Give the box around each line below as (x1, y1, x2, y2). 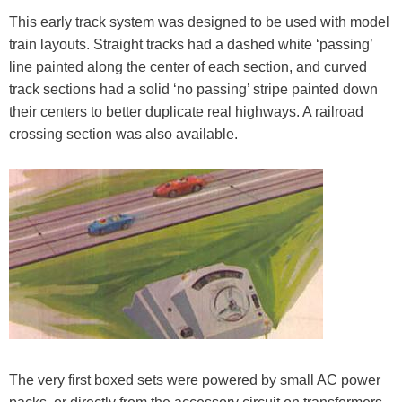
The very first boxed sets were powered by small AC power (9, 371, 380, 388)
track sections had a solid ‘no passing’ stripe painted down (9, 82, 378, 98)
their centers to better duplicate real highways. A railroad (9, 104, 363, 120)
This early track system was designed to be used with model (9, 14, 389, 31)
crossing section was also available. (9, 127, 238, 143)
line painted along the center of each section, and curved (9, 59, 367, 75)
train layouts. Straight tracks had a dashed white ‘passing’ (9, 37, 372, 53)
